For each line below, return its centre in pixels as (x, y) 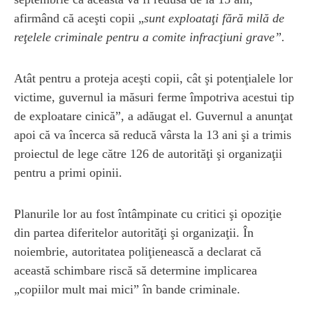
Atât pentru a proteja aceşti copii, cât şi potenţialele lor (153, 78)
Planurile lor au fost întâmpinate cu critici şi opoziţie (148, 213)
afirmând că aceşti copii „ (79, 18)
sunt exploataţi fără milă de (214, 18)
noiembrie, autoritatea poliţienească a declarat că (138, 251)
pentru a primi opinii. (68, 172)
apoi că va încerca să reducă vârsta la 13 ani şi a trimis (153, 134)
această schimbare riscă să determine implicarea (136, 270)
